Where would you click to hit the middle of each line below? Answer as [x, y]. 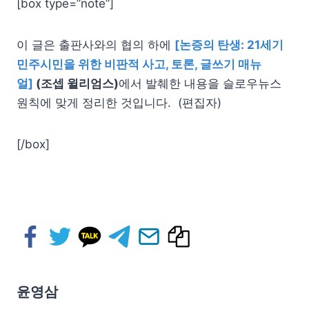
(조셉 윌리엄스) [76, 84]
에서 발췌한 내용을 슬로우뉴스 [200, 84]
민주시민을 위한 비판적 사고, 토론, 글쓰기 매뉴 [139, 64]
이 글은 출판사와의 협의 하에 [96, 45]
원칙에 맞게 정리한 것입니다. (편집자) [119, 103]
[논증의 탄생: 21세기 [229, 45]
